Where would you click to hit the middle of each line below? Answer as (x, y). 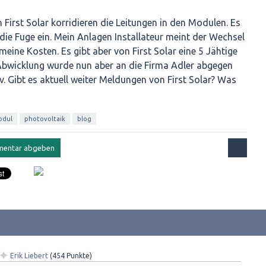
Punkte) (78, 256)
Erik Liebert (29, 256)
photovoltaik (45, 119)
